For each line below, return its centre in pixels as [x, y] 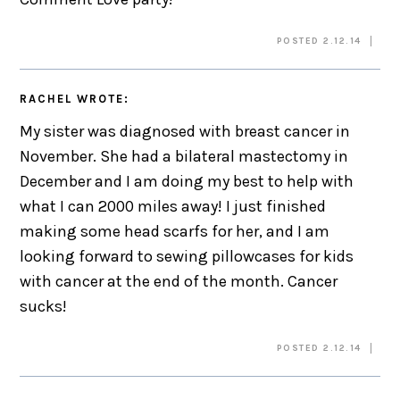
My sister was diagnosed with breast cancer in [185, 131]
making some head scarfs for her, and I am [175, 231]
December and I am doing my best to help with [187, 181]
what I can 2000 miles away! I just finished [173, 206]
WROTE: [101, 98]
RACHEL [46, 98]
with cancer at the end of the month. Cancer [179, 281]
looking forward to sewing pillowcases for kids [187, 256]
